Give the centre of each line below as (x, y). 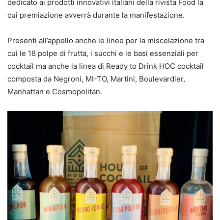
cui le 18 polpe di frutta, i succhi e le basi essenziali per (103, 53)
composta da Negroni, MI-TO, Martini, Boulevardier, (96, 79)
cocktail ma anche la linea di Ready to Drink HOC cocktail (106, 66)
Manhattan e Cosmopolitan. (55, 91)
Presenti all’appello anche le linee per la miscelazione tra (106, 40)
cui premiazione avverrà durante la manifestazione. (96, 15)
